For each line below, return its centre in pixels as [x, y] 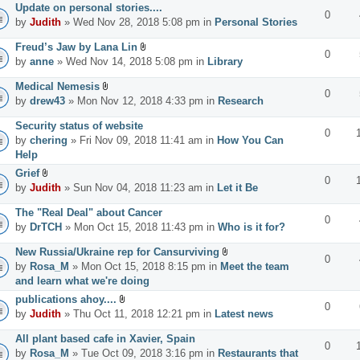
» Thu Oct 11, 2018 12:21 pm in [138, 313]
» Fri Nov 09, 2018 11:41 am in [142, 140]
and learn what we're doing [82, 280]
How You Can [250, 140]
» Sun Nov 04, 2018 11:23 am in [139, 187]
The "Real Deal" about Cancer [89, 212]
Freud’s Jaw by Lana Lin [76, 47]
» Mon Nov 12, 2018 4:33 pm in [141, 100]
